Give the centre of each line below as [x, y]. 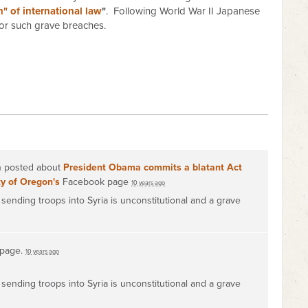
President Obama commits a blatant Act [153, 167]
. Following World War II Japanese [183, 11]
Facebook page [96, 182]
